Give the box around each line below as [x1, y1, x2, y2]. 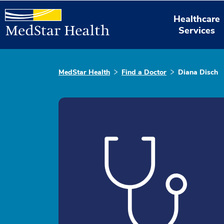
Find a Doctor [121, 67, 166, 77]
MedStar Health [58, 67, 110, 77]
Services [178, 24, 215, 36]
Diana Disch [178, 67, 218, 77]
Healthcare [173, 12, 220, 25]
